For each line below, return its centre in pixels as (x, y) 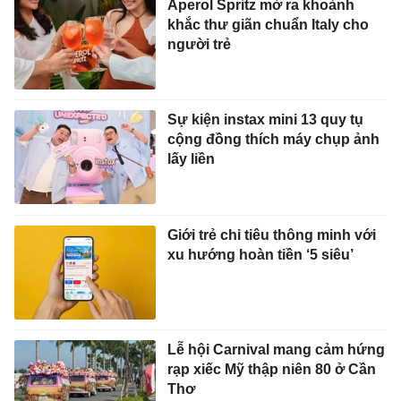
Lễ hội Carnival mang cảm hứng (276, 257)
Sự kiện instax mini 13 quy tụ (265, 27)
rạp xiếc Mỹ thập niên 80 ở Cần (271, 277)
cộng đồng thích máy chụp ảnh (273, 47)
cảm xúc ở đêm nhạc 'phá (254, 391)
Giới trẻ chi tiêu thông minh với (271, 141)
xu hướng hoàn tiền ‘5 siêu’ (260, 161)
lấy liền (191, 66)
